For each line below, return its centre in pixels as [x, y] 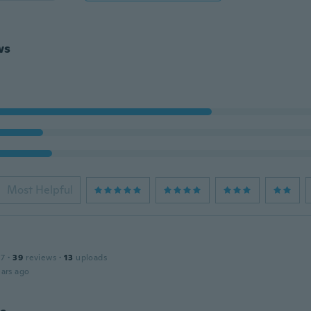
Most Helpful [40, 190]
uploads [91, 258]
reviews [41, 258]
